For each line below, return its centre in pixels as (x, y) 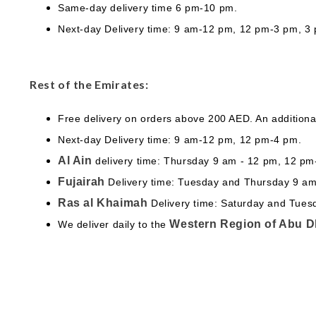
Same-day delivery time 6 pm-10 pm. (148, 8)
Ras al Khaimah (104, 203)
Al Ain (75, 160)
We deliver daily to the (114, 224)
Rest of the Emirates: (89, 84)
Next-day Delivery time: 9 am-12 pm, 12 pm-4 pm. (180, 140)
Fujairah (81, 182)
